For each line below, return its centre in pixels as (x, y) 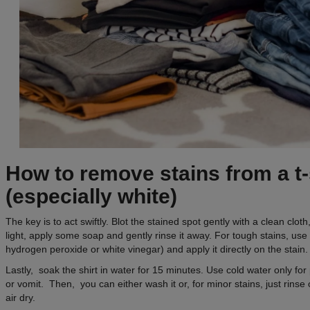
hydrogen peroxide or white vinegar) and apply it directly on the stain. (157, 249)
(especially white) (91, 197)
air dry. (20, 298)
